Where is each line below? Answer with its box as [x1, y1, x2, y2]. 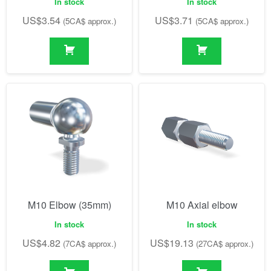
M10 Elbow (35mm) [27, 198, 111, 212]
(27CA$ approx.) [196, 237, 253, 249]
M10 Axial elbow [166, 198, 238, 212]
